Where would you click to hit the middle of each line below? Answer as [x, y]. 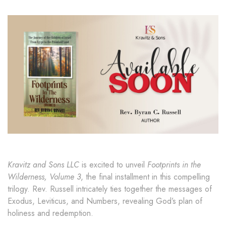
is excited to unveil [113, 165]
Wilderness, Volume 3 [44, 177]
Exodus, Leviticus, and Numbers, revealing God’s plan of [105, 201]
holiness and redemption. [50, 213]
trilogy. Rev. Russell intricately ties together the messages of [110, 189]
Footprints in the [174, 165]
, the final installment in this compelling [145, 177]
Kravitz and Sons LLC [43, 165]
